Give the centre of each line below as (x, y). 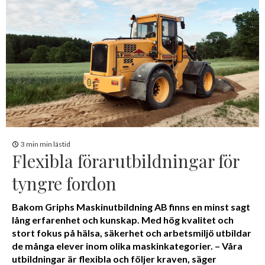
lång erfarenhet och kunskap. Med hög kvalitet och (123, 219)
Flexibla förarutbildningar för (125, 160)
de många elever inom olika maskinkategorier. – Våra (127, 245)
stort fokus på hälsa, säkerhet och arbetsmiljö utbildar (132, 232)
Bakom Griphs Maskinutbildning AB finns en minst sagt (131, 206)
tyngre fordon (64, 183)
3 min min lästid (46, 144)
